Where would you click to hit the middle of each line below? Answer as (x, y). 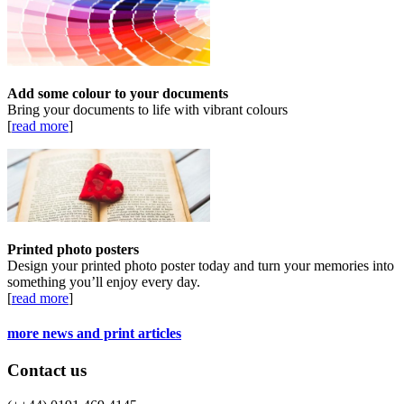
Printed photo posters (73, 249)
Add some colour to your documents (118, 93)
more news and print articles (94, 334)
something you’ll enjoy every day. (104, 281)
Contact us (47, 371)
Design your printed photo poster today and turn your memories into (201, 265)
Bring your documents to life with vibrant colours (147, 109)
